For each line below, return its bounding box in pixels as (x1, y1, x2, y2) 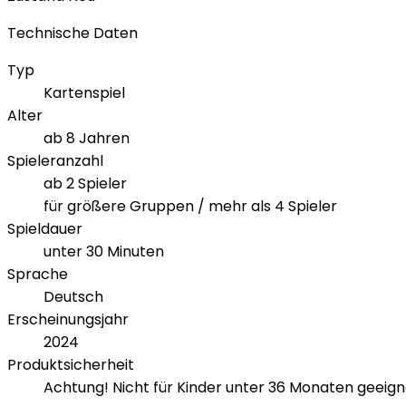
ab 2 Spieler (43, 173, 127, 195)
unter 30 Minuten (43, 241, 164, 263)
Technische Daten (7, 23, 138, 44)
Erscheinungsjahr (7, 309, 129, 331)
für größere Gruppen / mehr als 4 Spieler (43, 196, 337, 217)
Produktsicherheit (7, 354, 134, 376)
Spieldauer (7, 218, 82, 240)
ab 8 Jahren (43, 128, 130, 150)
